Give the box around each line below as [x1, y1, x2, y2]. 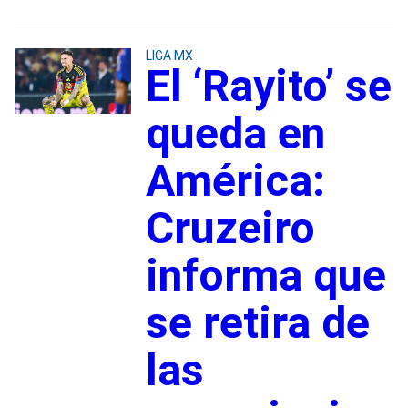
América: [145, 154, 325, 207]
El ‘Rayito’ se [145, 59, 392, 112]
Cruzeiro [145, 201, 315, 254]
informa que [145, 249, 386, 301]
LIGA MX [145, 47, 193, 63]
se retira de [145, 296, 370, 349]
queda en [145, 107, 325, 159]
